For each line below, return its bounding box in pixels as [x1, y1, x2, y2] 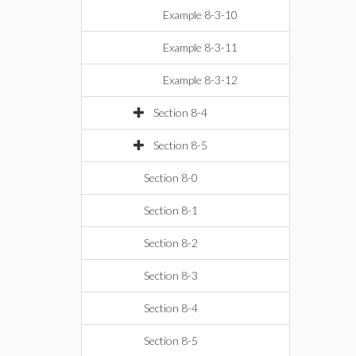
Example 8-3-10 [163, 8, 238, 21]
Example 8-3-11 [163, 41, 238, 54]
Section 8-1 [144, 203, 198, 217]
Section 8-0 [144, 171, 198, 184]
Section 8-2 [144, 236, 198, 250]
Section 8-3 [144, 269, 198, 282]
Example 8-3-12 [163, 73, 238, 87]
